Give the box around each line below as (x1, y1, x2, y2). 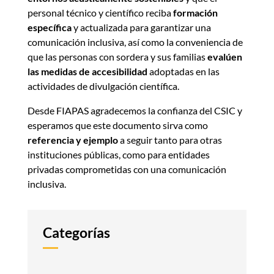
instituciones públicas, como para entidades (27, 149, 210, 161)
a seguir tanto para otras (117, 134, 222, 146)
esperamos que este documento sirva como (27, 119, 208, 131)
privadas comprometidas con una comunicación (27, 163, 226, 176)
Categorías (42, 224, 110, 242)
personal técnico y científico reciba (27, 7, 173, 19)
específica (27, 21, 72, 34)
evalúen (207, 51, 242, 63)
